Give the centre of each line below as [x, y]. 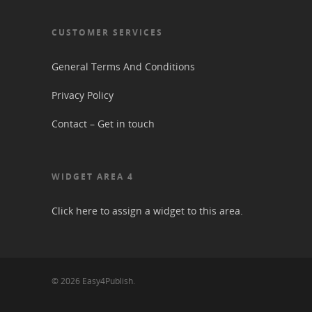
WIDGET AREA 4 [93, 177]
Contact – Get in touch [103, 124]
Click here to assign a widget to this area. [147, 211]
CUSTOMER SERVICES [107, 32]
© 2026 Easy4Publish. [93, 281]
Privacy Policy [83, 95]
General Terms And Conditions [123, 67]
